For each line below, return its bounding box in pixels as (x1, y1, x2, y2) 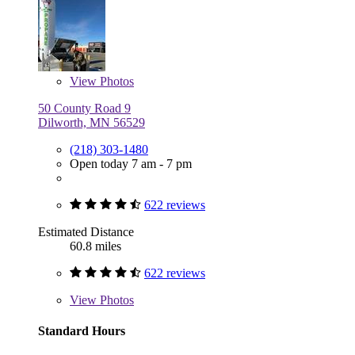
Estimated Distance (38, 224, 134, 239)
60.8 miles (70, 239, 121, 253)
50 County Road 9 (38, 101, 131, 115)
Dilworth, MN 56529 (38, 115, 145, 129)
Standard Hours (38, 324, 125, 338)
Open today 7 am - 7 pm (70, 156, 192, 170)
